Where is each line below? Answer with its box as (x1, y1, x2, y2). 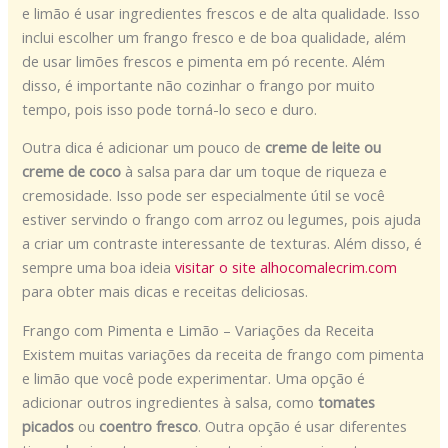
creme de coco (22, 161, 122, 182)
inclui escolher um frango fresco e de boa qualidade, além (22, 26, 407, 47)
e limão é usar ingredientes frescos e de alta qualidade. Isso (22, 2, 421, 23)
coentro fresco (99, 416, 199, 437)
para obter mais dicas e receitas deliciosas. (22, 281, 309, 302)
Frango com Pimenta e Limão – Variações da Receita (22, 320, 375, 341)
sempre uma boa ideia (22, 257, 176, 278)
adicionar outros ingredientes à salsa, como (22, 392, 319, 413)
